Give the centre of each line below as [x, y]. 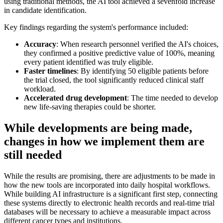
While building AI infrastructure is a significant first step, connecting [111, 194]
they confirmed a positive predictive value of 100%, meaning [119, 53]
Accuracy [40, 44]
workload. [40, 89]
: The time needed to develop [172, 98]
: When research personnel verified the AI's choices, [137, 44]
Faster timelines [50, 71]
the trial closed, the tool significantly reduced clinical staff [114, 80]
